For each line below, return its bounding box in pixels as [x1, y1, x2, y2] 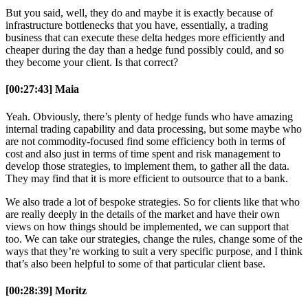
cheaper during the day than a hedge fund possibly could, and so [5, 44, 284, 56]
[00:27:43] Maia [5, 83, 79, 96]
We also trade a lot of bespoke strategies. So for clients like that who [5, 195, 300, 208]
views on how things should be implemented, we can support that [5, 220, 289, 232]
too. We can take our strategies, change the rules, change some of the [5, 232, 302, 245]
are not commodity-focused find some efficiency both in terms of [5, 135, 285, 147]
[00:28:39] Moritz [5, 284, 87, 296]
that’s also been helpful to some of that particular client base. [5, 257, 265, 269]
